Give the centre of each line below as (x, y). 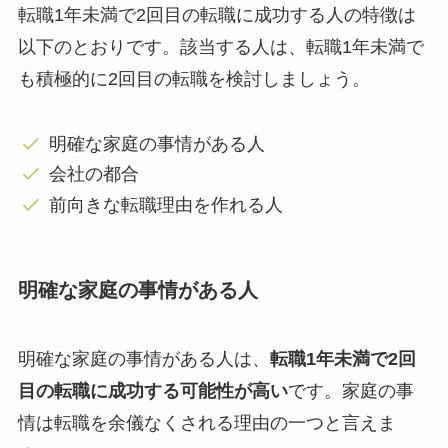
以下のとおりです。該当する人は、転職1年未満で (220, 46)
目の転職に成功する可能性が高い (152, 391)
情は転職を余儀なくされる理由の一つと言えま (206, 423)
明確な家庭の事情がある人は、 (143, 359)
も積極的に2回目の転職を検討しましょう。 (193, 78)
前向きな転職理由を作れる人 (166, 204)
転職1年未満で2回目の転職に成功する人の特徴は (216, 14)
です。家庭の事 (350, 391)
